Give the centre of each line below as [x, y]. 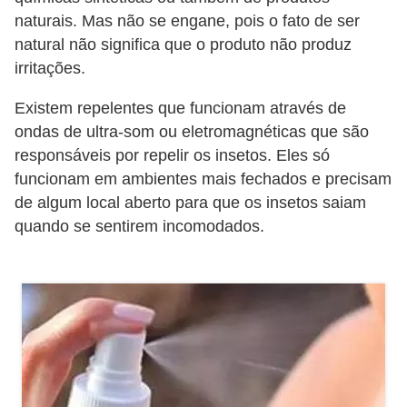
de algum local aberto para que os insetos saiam [190, 202]
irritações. [50, 69]
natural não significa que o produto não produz [183, 45]
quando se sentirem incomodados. [139, 226]
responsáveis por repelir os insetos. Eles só [172, 155]
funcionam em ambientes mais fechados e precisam [203, 179]
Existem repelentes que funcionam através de [180, 108]
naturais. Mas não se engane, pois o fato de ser [187, 21]
